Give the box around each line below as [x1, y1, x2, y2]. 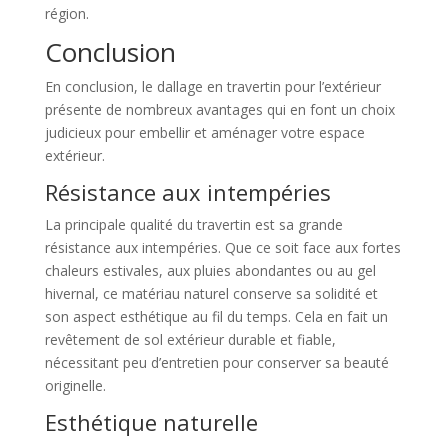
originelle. [44, 376, 106, 396]
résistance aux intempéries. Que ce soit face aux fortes [44, 238, 401, 258]
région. [44, 4, 89, 24]
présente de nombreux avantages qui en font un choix [44, 100, 395, 120]
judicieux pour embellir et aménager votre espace [44, 123, 365, 143]
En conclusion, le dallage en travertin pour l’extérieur [44, 77, 381, 97]
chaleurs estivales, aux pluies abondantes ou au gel [44, 261, 376, 281]
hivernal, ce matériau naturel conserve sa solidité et [44, 284, 378, 304]
